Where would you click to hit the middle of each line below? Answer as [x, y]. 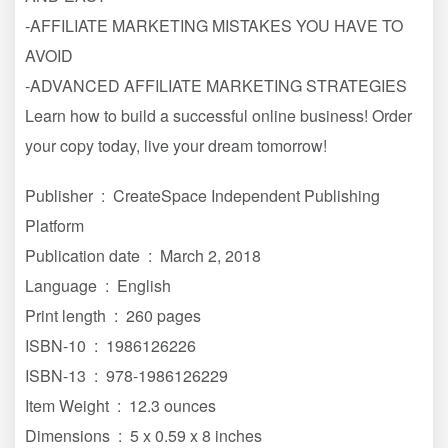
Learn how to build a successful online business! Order [218, 115]
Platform [54, 225]
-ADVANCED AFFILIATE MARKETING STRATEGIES [216, 85]
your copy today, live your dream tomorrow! [176, 145]
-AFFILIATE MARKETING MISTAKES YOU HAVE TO [214, 25]
